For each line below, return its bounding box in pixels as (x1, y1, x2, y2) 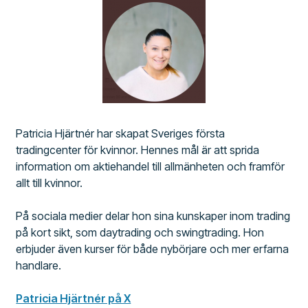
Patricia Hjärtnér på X (16, 291, 131, 305)
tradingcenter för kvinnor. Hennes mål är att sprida (16, 142, 260, 157)
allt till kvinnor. (16, 175, 83, 190)
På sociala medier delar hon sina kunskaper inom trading (16, 208, 291, 223)
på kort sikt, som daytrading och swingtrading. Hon (16, 225, 265, 239)
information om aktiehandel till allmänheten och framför (16, 159, 285, 173)
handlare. (16, 258, 62, 272)
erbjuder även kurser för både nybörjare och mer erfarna (16, 241, 289, 256)
